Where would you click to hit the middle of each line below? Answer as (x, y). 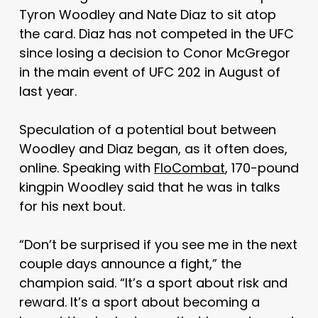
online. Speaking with (86, 168)
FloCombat (189, 168)
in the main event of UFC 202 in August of (149, 72)
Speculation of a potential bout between (147, 129)
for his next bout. (72, 206)
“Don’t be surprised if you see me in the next (158, 244)
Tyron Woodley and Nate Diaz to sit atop (147, 14)
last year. (48, 91)
